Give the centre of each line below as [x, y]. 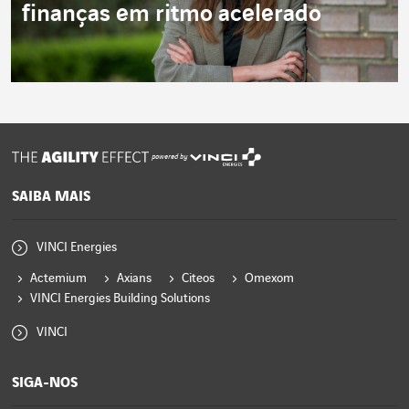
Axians [134, 278]
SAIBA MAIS [51, 196]
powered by [169, 157]
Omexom [269, 278]
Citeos [198, 278]
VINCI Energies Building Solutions [120, 299]
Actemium [58, 278]
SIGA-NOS [45, 383]
